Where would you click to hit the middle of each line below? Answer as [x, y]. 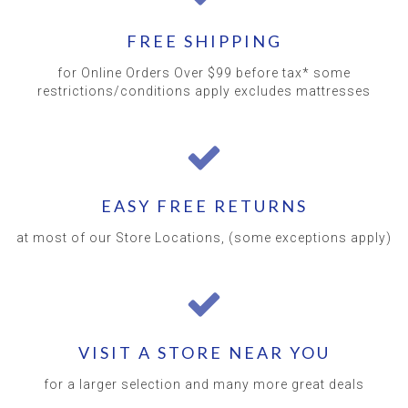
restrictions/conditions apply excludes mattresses [204, 92]
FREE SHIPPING [204, 41]
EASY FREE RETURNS [204, 206]
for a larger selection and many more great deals [204, 385]
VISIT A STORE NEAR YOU [204, 353]
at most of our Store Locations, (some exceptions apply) [204, 238]
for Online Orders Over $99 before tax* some [204, 73]
